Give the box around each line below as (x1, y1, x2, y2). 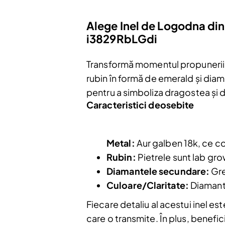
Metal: (106, 137, 135, 149)
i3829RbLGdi (86, 31, 158, 46)
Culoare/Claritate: (106, 179, 189, 191)
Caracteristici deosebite (86, 98, 194, 110)
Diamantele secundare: (106, 165, 210, 177)
